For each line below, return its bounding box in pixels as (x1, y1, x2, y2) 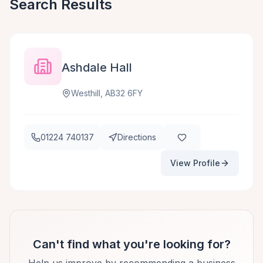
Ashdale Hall (62, 60, 132, 75)
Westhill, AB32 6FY (71, 88, 143, 98)
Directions (117, 132, 156, 142)
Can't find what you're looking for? (32, 237, 231, 251)
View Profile (170, 158, 220, 168)
